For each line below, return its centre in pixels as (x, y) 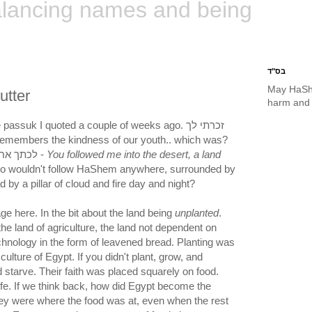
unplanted (197, 213)
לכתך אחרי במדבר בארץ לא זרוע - (42, 155)
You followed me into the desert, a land (134, 155)
